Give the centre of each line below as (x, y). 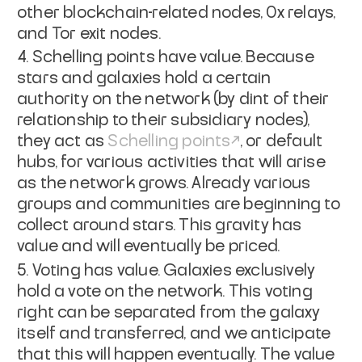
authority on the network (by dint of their (173, 99)
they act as (63, 141)
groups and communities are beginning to (179, 204)
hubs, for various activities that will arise (171, 162)
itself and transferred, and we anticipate (174, 333)
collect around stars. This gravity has (160, 225)
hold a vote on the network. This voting (165, 291)
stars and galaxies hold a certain (144, 78)
